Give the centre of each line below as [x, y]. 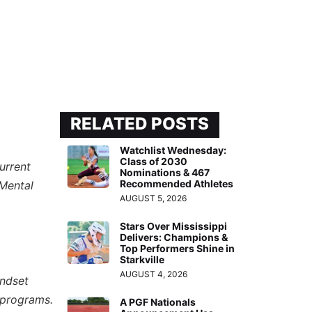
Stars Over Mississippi [174, 226]
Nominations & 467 [165, 173]
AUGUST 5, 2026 [154, 198]
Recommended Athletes [177, 184]
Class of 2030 [154, 162]
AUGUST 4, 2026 [154, 274]
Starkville [142, 260]
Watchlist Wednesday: [173, 150]
